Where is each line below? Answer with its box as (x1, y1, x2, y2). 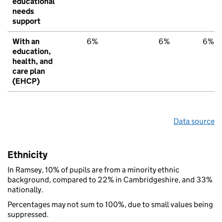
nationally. (7, 184, 43, 194)
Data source (173, 116, 215, 126)
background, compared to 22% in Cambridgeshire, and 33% (7, 174, 213, 184)
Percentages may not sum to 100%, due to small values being (7, 199, 213, 209)
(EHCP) (12, 76, 40, 86)
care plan (12, 66, 45, 76)
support (12, 16, 41, 26)
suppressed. (7, 209, 49, 219)
